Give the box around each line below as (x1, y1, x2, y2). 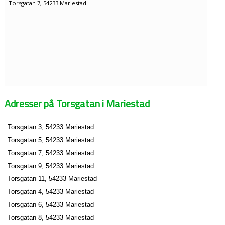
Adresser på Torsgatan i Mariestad (5, 95, 150, 111)
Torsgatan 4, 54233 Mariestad (8, 188, 94, 196)
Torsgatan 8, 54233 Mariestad (8, 213, 94, 221)
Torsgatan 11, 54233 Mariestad (8, 175, 97, 183)
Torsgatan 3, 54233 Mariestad (8, 123, 94, 131)
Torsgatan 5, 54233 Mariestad (8, 136, 94, 144)
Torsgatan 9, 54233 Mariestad (8, 162, 94, 170)
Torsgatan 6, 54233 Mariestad (8, 200, 94, 208)
